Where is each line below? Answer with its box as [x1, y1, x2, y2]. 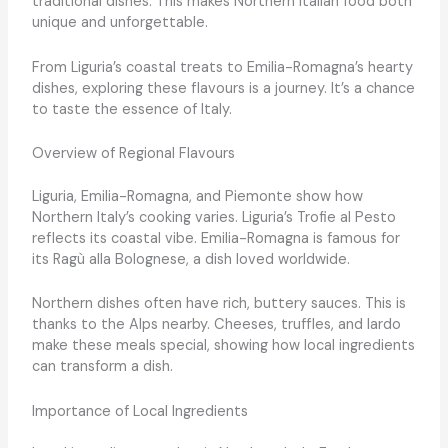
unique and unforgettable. [31, 13, 208, 33]
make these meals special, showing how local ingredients [31, 336, 415, 356]
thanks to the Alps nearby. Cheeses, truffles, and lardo [31, 315, 401, 335]
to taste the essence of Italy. [31, 99, 232, 119]
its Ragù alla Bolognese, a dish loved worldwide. [31, 249, 350, 269]
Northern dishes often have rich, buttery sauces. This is [31, 294, 406, 314]
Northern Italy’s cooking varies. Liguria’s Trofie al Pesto [31, 207, 396, 227]
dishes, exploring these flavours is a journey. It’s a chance [31, 78, 415, 98]
